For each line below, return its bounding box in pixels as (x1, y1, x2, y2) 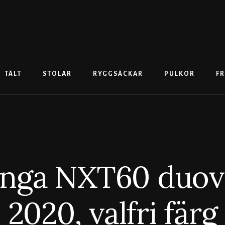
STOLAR (42, 70, 72, 78)
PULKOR (164, 70, 195, 78)
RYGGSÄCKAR (92, 70, 143, 78)
